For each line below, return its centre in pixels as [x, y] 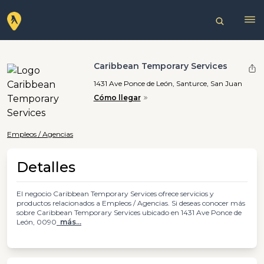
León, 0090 [37, 222]
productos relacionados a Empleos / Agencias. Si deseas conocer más [131, 203]
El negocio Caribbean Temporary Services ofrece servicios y [115, 194]
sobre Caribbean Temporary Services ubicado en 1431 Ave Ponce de [129, 212]
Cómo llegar [117, 98]
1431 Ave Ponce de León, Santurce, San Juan [168, 83]
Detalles [46, 167]
